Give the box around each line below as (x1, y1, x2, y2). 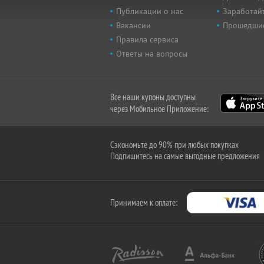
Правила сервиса (116, 34, 179, 45)
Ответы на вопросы (116, 48, 187, 59)
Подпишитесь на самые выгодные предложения (110, 150, 260, 161)
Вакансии (116, 20, 151, 31)
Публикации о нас (116, 6, 183, 16)
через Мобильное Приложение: (110, 103, 209, 114)
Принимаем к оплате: (110, 197, 177, 208)
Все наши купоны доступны (110, 91, 196, 103)
